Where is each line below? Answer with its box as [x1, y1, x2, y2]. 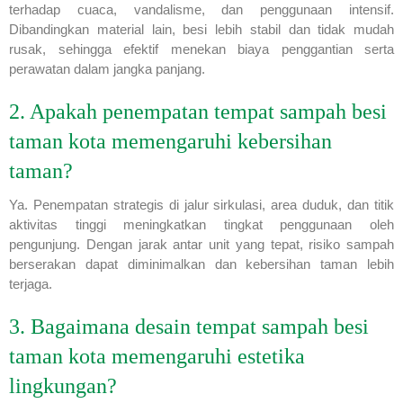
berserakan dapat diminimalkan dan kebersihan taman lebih [9, 255, 394, 272]
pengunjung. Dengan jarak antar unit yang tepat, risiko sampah [9, 236, 394, 252]
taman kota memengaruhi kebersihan [9, 129, 332, 153]
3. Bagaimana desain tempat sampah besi [9, 314, 369, 338]
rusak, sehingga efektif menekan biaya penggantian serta [9, 40, 394, 57]
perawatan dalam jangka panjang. [9, 60, 205, 76]
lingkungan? [9, 373, 117, 398]
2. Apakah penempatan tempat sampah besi [9, 99, 387, 123]
